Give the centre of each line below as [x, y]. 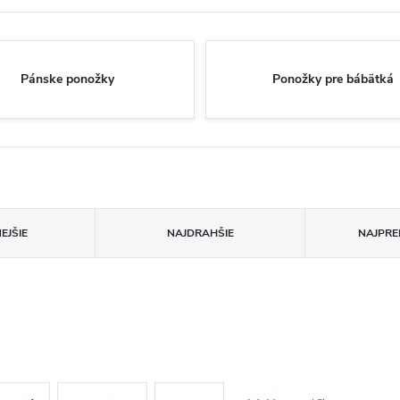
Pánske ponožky [67, 79]
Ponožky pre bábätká [333, 79]
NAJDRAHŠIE [200, 233]
